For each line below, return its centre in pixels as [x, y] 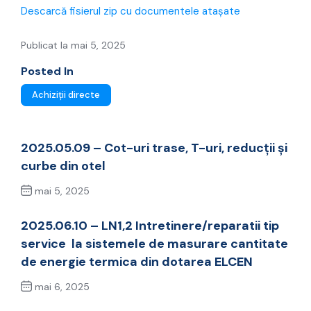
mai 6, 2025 [61, 287]
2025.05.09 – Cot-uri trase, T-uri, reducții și [154, 148]
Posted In [47, 72]
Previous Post [69, 215]
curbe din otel [63, 166]
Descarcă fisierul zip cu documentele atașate [131, 11]
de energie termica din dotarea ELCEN [137, 262]
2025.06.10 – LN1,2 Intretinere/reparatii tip [150, 226]
